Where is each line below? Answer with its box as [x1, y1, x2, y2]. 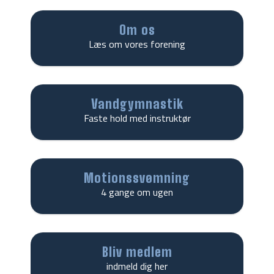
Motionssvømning [84, 169, 190, 185]
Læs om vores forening [89, 36, 185, 51]
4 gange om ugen [101, 184, 173, 199]
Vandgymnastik [91, 95, 183, 111]
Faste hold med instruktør [83, 110, 191, 125]
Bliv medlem [102, 243, 172, 259]
